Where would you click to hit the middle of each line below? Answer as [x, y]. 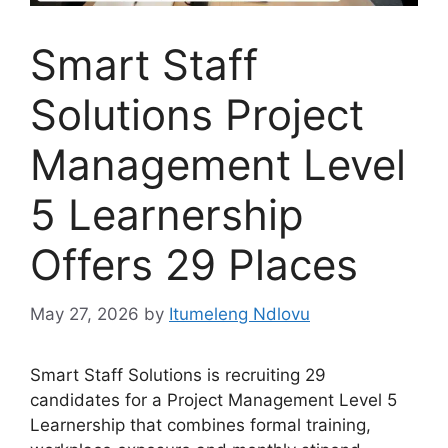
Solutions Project [197, 115]
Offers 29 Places [194, 265]
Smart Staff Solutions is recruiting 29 [178, 374]
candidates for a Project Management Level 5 [213, 399]
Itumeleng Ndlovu [239, 313]
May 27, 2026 [84, 313]
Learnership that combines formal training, [200, 424]
